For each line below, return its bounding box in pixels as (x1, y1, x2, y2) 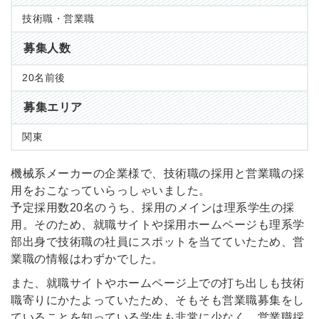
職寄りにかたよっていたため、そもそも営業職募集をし (11, 294, 305, 307)
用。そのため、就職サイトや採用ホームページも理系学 (11, 219, 305, 231)
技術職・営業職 (22, 13, 95, 25)
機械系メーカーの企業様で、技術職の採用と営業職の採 (11, 167, 305, 180)
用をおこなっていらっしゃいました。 (11, 184, 211, 197)
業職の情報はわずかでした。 (11, 253, 164, 266)
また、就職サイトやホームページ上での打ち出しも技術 (11, 277, 305, 290)
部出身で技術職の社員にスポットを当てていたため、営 (11, 236, 305, 249)
